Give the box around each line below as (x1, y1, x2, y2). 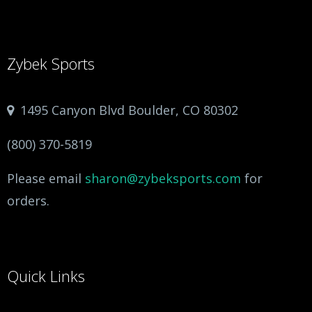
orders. (7, 192, 49, 209)
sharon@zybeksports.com (85, 169, 241, 187)
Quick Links (7, 265, 85, 286)
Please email (7, 169, 85, 187)
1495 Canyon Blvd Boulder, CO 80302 (17, 101, 238, 118)
